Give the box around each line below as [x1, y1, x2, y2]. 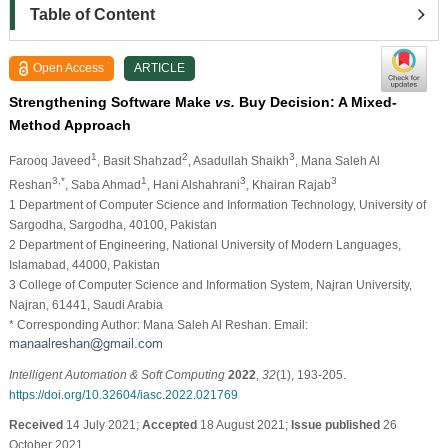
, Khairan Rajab [245, 177, 331, 192]
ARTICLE [134, 60, 186, 75]
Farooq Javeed [8, 153, 91, 168]
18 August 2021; [196, 417, 291, 432]
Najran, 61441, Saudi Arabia [8, 297, 163, 312]
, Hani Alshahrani [146, 177, 240, 192]
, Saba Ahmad [64, 177, 141, 192]
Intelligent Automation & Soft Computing [8, 367, 225, 382]
